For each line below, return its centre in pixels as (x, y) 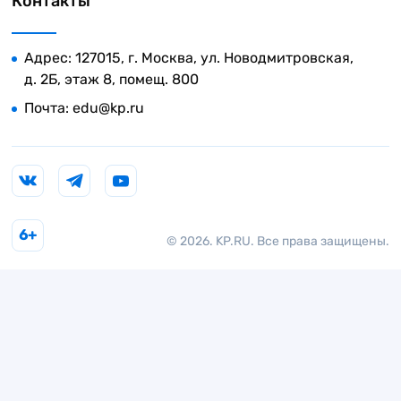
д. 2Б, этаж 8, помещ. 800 (111, 80)
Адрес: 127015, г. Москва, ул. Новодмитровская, (189, 58)
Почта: (48, 108)
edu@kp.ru (108, 108)
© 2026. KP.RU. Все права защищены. (277, 242)
